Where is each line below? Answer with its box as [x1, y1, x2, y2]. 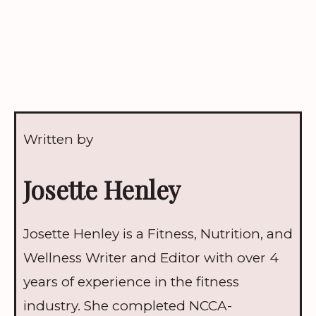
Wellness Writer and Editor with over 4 [23, 250, 279, 267]
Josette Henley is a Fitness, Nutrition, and [23, 226, 293, 243]
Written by [23, 130, 93, 147]
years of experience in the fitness [23, 274, 239, 291]
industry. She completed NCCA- [23, 298, 232, 315]
